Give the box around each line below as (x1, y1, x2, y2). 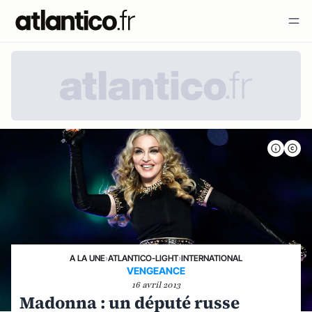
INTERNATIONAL (181, 253, 242, 263)
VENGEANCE (127, 265, 185, 276)
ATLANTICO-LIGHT (108, 253, 178, 263)
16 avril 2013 (132, 279, 180, 290)
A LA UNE (70, 253, 105, 263)
